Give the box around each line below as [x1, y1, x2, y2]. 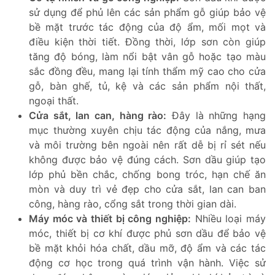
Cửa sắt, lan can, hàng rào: [29, 109, 167, 122]
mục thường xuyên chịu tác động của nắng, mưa [29, 123, 266, 136]
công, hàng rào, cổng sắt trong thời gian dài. [29, 197, 236, 210]
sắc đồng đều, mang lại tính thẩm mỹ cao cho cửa [29, 64, 266, 77]
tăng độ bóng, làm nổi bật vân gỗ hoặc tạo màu [29, 50, 266, 63]
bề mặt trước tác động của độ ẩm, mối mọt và [29, 20, 266, 33]
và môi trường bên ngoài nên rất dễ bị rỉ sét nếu [29, 138, 266, 151]
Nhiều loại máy [191, 212, 266, 225]
